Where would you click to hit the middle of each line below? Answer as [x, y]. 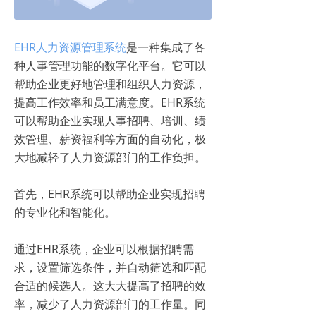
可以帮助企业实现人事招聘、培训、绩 [110, 120]
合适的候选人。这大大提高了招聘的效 [110, 285]
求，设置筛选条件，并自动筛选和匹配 [110, 267]
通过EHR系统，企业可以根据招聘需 [104, 249]
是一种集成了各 [166, 47]
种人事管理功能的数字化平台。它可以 [110, 65]
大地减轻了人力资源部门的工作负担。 [110, 157]
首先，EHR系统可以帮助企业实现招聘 [110, 194]
